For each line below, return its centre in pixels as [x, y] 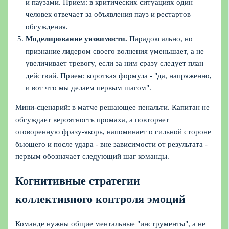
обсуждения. [47, 26]
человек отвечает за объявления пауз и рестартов [108, 14]
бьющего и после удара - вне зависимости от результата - [112, 144]
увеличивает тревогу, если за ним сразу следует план [115, 63]
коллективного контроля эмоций [101, 200]
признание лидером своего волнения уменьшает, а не [115, 51]
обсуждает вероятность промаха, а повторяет [93, 120]
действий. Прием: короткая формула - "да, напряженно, [119, 75]
